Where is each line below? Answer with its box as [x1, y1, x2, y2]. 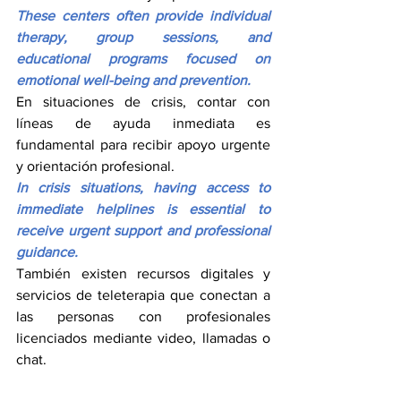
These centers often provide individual [16, 7, 270, 23]
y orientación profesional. [16, 158, 175, 174]
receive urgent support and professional [16, 222, 270, 238]
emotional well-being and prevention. [16, 72, 251, 88]
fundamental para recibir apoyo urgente [16, 136, 270, 152]
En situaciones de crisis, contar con [16, 93, 270, 109]
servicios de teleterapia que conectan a [16, 286, 270, 303]
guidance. [16, 243, 78, 260]
